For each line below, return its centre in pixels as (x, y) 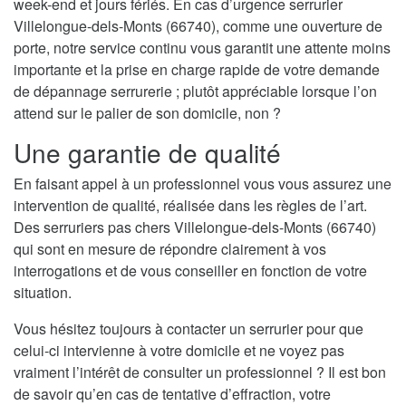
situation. (43, 293)
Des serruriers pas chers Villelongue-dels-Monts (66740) (195, 227)
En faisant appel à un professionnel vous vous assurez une (203, 184)
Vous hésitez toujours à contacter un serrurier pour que (188, 329)
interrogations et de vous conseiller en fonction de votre (190, 271)
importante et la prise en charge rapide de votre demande (197, 70)
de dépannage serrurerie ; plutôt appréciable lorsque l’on (195, 92)
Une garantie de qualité (147, 153)
